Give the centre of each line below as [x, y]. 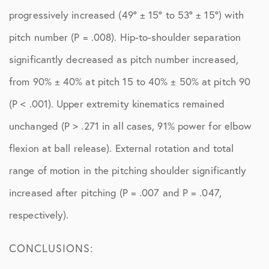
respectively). [39, 215]
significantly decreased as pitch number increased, [124, 59]
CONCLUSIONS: [51, 248]
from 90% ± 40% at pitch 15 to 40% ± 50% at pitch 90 [130, 81]
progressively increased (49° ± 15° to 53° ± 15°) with [127, 15]
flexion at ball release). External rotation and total [122, 148]
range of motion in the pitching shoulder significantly [128, 170]
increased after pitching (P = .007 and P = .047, [115, 192]
